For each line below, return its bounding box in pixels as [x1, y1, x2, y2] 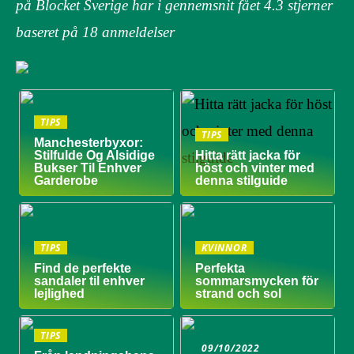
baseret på [16, 24, 82, 41]
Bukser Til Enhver [34, 160, 142, 175]
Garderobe [34, 173, 99, 187]
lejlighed [34, 286, 85, 300]
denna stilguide [195, 173, 288, 187]
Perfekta [195, 261, 246, 275]
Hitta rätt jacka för [195, 148, 301, 162]
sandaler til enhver [34, 273, 145, 288]
